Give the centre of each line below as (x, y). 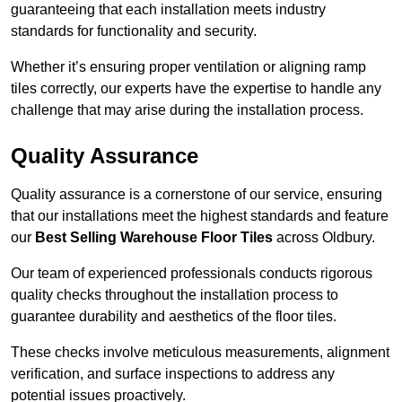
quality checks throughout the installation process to (175, 295)
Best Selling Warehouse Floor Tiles (154, 238)
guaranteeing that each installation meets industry (168, 10)
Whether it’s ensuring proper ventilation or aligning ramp (188, 67)
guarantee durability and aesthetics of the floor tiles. (174, 317)
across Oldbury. (324, 238)
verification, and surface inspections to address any (173, 374)
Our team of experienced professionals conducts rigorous (192, 274)
